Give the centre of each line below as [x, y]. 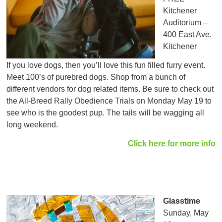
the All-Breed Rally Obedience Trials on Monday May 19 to [109, 101]
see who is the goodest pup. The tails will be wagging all [106, 112]
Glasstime [182, 201]
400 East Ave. [188, 34]
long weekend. [32, 124]
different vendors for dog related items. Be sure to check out [110, 89]
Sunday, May [186, 213]
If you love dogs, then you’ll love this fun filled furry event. [106, 65]
